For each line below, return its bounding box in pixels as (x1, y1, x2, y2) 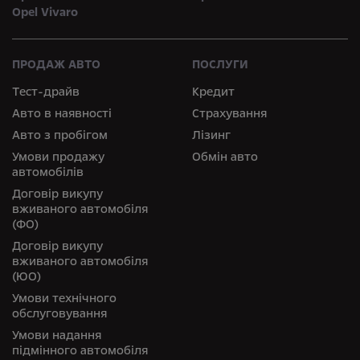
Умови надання (12, 327, 101, 344)
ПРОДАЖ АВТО (12, 56, 100, 73)
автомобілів (12, 164, 84, 181)
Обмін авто (192, 149, 258, 166)
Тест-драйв (12, 84, 80, 100)
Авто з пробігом (12, 127, 108, 144)
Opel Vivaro (12, 4, 78, 21)
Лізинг (192, 127, 231, 144)
